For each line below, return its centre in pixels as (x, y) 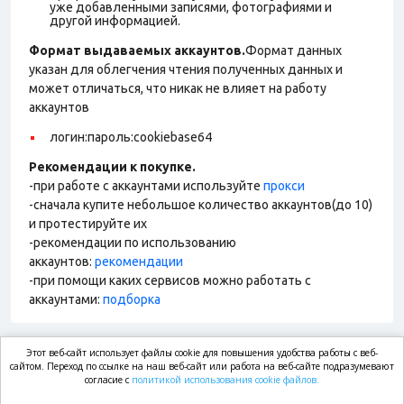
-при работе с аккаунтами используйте (146, 186)
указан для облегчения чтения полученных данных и (186, 69)
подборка (132, 299)
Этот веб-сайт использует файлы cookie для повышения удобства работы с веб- (202, 353)
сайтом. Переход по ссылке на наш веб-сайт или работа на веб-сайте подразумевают (202, 366)
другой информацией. (116, 21)
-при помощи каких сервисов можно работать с (170, 280)
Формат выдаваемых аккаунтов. (137, 50)
